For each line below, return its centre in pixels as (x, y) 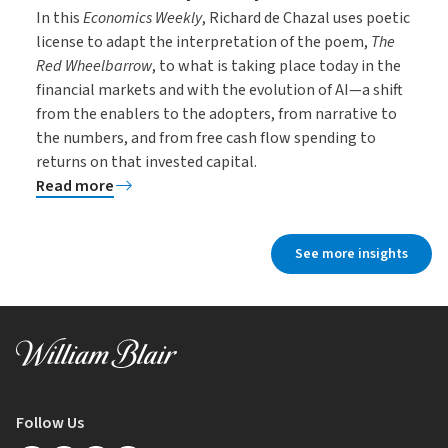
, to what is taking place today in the (276, 65)
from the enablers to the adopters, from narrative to (216, 113)
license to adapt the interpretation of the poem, (203, 41)
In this (59, 17)
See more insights (351, 253)
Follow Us (50, 422)
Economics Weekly (142, 17)
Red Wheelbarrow (94, 65)
